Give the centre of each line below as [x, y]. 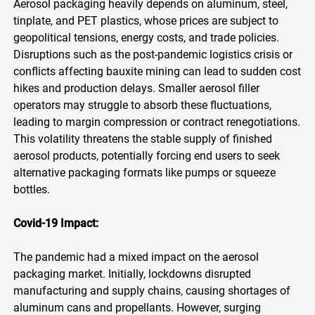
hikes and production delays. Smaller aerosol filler [136, 88]
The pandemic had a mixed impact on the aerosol [136, 257]
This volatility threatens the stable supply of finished [143, 139]
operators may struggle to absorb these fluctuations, [142, 105]
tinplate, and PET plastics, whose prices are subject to [146, 21]
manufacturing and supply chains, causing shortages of [152, 291]
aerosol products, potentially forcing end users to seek [147, 156]
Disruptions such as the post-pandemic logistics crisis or [153, 54]
